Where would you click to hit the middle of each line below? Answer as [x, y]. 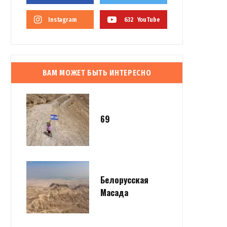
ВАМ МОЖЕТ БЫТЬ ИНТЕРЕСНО [97, 73]
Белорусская [124, 180]
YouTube [148, 20]
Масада [114, 193]
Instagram [62, 20]
